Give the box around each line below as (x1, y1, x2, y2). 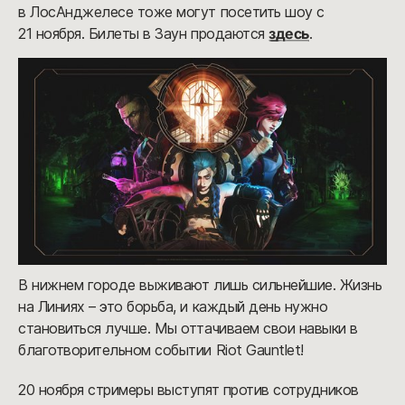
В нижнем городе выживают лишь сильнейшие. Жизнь (18, 276, 382, 295)
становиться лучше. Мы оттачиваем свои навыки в (18, 319, 358, 338)
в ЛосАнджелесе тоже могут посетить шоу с (18, 2, 325, 21)
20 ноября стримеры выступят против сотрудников (18, 381, 359, 400)
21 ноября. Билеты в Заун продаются (18, 24, 269, 42)
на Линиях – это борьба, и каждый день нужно (18, 297, 328, 316)
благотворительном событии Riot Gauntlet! (18, 341, 304, 360)
